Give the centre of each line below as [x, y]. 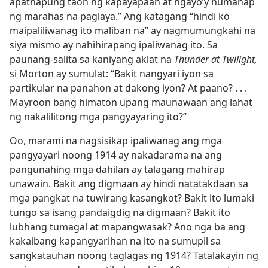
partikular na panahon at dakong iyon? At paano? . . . [128, 88]
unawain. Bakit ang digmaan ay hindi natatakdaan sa [129, 184]
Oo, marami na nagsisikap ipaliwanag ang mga [116, 141]
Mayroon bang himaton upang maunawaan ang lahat [131, 102]
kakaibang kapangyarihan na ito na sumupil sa [115, 241]
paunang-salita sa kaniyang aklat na [92, 59]
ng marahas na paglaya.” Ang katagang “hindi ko [120, 16]
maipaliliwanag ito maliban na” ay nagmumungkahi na [133, 31]
